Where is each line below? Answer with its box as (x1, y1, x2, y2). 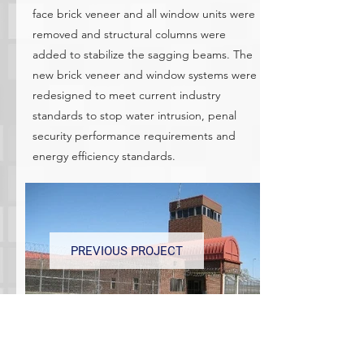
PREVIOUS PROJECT (71, 243, 183, 258)
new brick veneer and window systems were (32, 67, 257, 82)
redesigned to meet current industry (32, 88, 220, 102)
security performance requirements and (32, 128, 236, 143)
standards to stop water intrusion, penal (32, 108, 236, 123)
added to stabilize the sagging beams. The (32, 47, 253, 62)
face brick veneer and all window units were (32, 6, 255, 21)
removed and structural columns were (32, 27, 226, 41)
